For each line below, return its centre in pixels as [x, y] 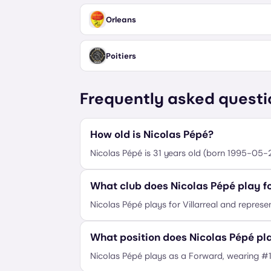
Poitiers [121, 56]
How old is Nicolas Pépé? [152, 134]
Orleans [121, 19]
